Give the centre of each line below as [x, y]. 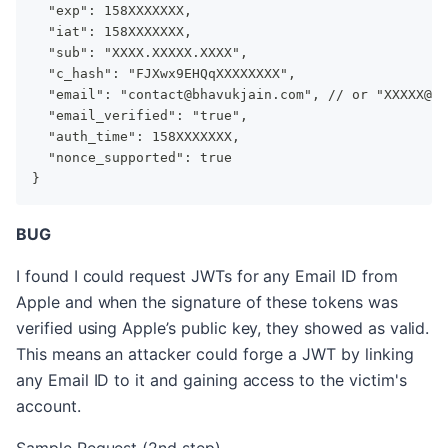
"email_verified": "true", [140, 116]
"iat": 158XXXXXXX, [112, 32]
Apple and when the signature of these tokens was [207, 302]
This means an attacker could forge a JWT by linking [215, 354]
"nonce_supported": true [132, 158]
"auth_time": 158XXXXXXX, [136, 137]
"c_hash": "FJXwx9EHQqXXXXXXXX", [164, 74]
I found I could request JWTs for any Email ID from [207, 276]
